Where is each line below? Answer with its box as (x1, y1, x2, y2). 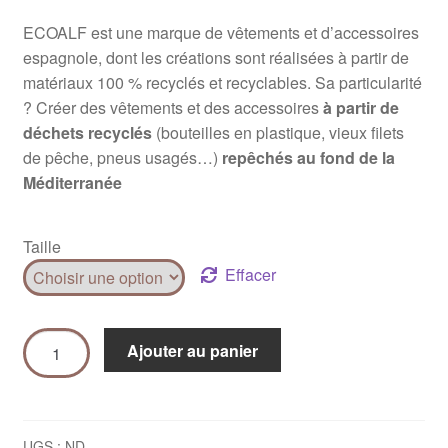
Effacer (225, 263, 277, 287)
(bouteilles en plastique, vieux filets (151, 121, 404, 145)
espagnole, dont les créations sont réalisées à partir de (22, 46, 409, 70)
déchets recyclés (22, 121, 152, 145)
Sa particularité (314, 71, 422, 95)
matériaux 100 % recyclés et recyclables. (22, 71, 315, 95)
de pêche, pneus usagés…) (22, 146, 218, 170)
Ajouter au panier (127, 338, 259, 362)
